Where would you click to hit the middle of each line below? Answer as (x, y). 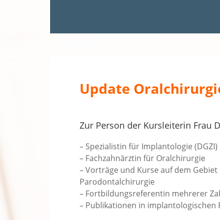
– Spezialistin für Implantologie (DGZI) (149, 147)
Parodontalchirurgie (117, 182)
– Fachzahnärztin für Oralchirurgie (142, 158)
